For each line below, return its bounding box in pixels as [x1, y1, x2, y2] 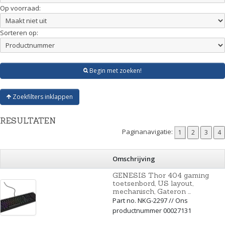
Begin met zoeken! [88, 66, 142, 75]
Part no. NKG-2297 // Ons [113, 195, 188, 205]
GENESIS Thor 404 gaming [113, 170, 209, 180]
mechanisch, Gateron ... [113, 186, 191, 196]
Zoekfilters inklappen [11, 92, 73, 101]
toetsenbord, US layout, [113, 178, 193, 188]
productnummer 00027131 [113, 205, 191, 215]
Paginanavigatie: [122, 127, 174, 137]
